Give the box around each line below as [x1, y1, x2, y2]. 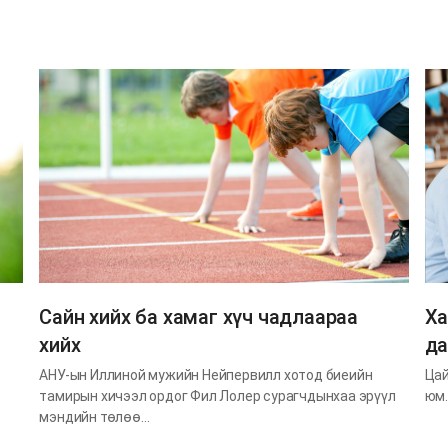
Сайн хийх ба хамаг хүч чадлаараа [39, 304, 358, 329]
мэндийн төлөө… [39, 408, 150, 425]
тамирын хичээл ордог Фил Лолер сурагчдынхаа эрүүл [39, 387, 396, 404]
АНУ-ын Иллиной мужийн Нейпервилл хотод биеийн [39, 366, 373, 383]
